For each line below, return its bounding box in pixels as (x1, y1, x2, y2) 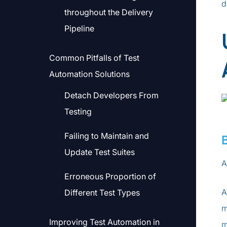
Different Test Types (64, 187, 140, 198)
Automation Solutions (49, 69, 130, 79)
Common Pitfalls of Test (49, 53, 139, 63)
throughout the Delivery (64, 7, 153, 17)
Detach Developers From (64, 90, 159, 100)
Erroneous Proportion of (64, 171, 156, 181)
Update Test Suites (64, 147, 135, 157)
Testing (64, 106, 92, 117)
